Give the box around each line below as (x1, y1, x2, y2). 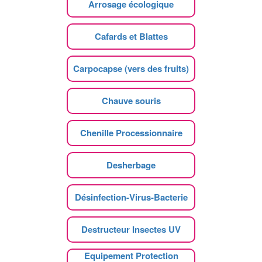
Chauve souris (101, 94, 161, 107)
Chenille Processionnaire (80, 126, 182, 139)
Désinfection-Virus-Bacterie (74, 191, 188, 204)
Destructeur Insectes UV (81, 223, 181, 236)
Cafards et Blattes (94, 30, 168, 43)
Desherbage (106, 158, 156, 171)
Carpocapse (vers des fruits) (73, 62, 189, 75)
